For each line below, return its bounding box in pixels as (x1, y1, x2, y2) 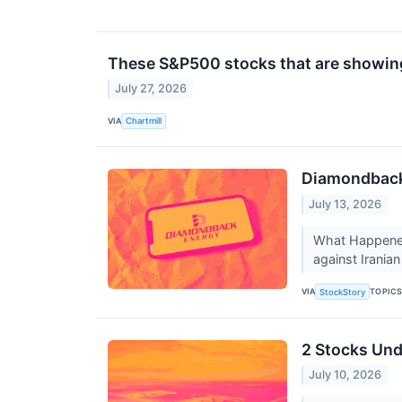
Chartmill (126, 116, 162, 127)
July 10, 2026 (309, 368, 382, 382)
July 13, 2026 (309, 197, 382, 211)
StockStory (319, 286, 366, 297)
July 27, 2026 (115, 82, 188, 96)
